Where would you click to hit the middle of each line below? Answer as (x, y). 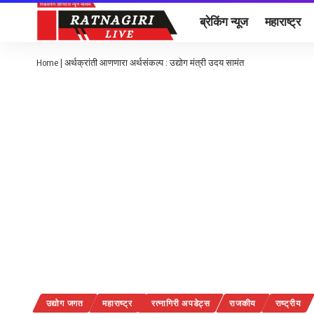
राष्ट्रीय (288, 303)
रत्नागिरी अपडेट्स (181, 303)
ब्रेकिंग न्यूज (224, 21)
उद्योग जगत (64, 303)
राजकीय (243, 303)
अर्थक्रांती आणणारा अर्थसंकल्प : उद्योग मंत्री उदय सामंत (154, 62)
